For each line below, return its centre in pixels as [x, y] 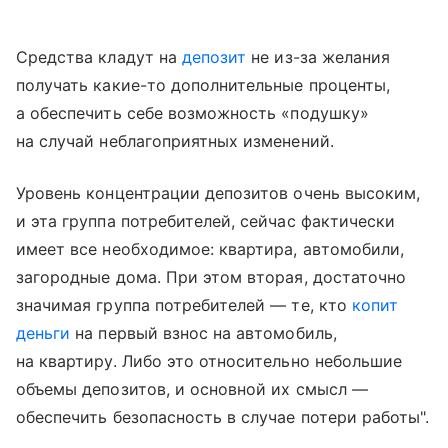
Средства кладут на [99, 56]
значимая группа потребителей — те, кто [184, 304]
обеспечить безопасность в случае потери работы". [223, 416]
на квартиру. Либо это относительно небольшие [209, 360]
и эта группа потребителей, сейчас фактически [206, 220]
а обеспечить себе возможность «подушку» [192, 112]
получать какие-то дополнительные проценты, [203, 84]
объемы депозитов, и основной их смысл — [192, 388]
